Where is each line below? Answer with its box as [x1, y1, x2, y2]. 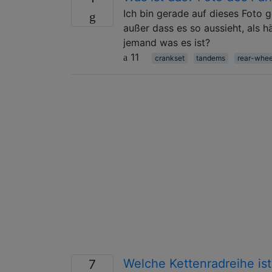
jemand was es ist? [123, 36, 210, 49]
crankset [154, 53, 185, 63]
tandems [196, 53, 226, 63]
